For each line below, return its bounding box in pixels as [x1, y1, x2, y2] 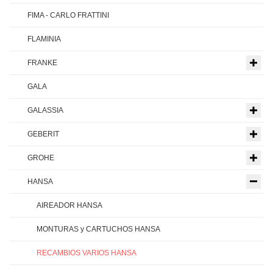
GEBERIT [27, 130, 59, 139]
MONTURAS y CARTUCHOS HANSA [37, 225, 160, 234]
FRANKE [27, 58, 57, 68]
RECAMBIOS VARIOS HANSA [37, 249, 136, 258]
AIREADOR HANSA [37, 201, 102, 210]
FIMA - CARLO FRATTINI [27, 11, 109, 20]
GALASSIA [27, 106, 63, 115]
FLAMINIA [27, 35, 61, 44]
